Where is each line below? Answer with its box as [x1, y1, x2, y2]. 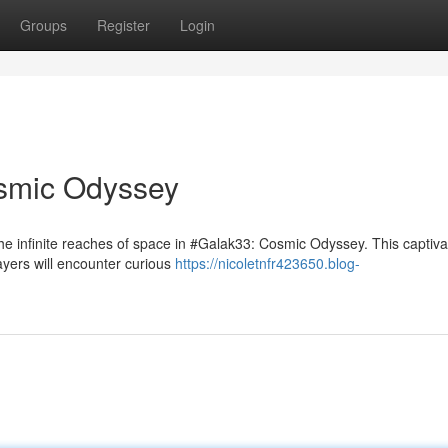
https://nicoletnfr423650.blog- [175, 253, 360, 273]
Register [97, 15, 150, 35]
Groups [20, 15, 67, 35]
